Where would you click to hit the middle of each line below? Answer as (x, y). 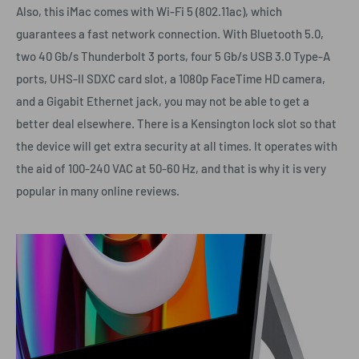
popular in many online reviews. (98, 190)
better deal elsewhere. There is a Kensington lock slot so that (176, 123)
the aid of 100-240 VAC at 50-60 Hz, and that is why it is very (171, 168)
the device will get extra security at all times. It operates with (177, 145)
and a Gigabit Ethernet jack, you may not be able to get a (163, 101)
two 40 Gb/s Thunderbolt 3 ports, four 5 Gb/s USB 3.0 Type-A (173, 56)
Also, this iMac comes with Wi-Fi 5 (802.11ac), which (149, 11)
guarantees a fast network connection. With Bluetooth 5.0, (170, 33)
